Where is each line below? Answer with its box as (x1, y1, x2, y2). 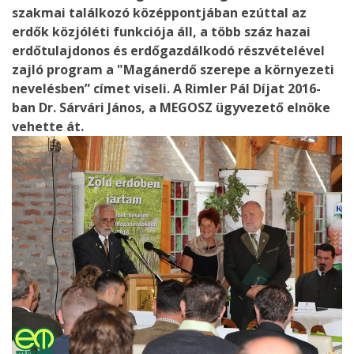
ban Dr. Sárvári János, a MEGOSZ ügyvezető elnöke (12, 99, 330, 117)
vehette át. (12, 118, 84, 136)
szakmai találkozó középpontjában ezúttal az (12, 4, 307, 22)
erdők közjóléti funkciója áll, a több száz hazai (12, 23, 311, 41)
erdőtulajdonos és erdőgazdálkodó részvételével (12, 42, 325, 60)
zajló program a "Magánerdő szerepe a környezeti (12, 61, 334, 79)
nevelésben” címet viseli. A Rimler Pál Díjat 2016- (12, 80, 321, 98)
